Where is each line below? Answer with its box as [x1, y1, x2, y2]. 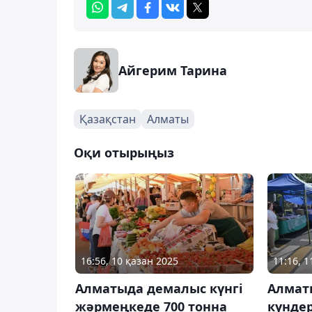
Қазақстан [79, 111, 136, 127]
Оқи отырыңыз [74, 143, 174, 161]
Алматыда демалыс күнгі [75, 279, 242, 297]
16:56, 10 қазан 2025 [81, 253, 178, 267]
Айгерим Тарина [118, 61, 227, 79]
